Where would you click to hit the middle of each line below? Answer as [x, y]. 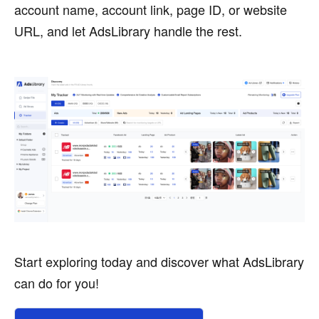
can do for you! [57, 283]
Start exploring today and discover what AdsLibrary [159, 262]
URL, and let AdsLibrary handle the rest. [128, 31]
